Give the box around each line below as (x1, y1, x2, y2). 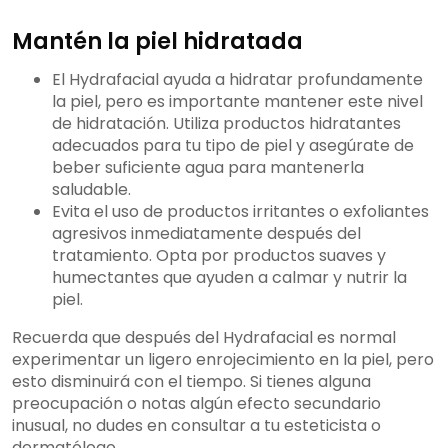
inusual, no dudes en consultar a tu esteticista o (12, 414, 381, 438)
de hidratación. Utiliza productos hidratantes (52, 112, 401, 136)
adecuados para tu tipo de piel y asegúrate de (52, 134, 414, 158)
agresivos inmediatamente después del (52, 222, 361, 246)
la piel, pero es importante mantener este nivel (52, 90, 423, 114)
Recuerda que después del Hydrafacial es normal (12, 326, 396, 350)
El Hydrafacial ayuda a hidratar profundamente (52, 68, 423, 92)
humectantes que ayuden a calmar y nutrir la (52, 266, 407, 290)
